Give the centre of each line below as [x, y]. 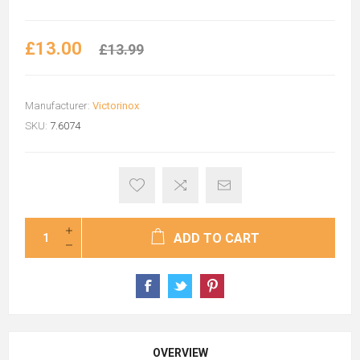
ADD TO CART [217, 238]
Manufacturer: [57, 105]
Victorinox [116, 105]
